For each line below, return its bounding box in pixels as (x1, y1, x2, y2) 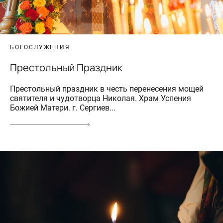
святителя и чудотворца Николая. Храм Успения (10, 94, 191, 104)
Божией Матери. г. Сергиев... (10, 103, 115, 113)
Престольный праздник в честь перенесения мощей (10, 84, 204, 94)
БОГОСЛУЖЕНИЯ (10, 44, 70, 51)
